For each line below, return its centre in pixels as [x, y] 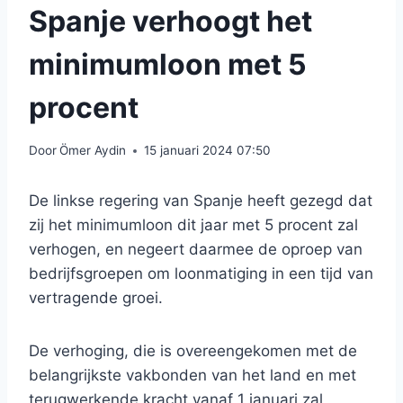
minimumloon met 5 [168, 64]
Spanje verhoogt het [170, 21]
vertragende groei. [96, 298]
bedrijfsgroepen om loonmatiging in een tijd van [201, 274]
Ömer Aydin [93, 151]
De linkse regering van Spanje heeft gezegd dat [201, 201]
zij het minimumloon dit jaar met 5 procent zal [193, 225]
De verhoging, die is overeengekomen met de [193, 351]
